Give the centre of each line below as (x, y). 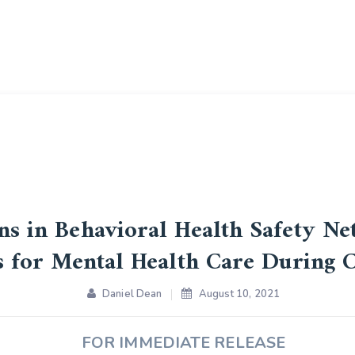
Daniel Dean (132, 294)
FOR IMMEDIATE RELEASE (183, 343)
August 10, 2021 (239, 294)
